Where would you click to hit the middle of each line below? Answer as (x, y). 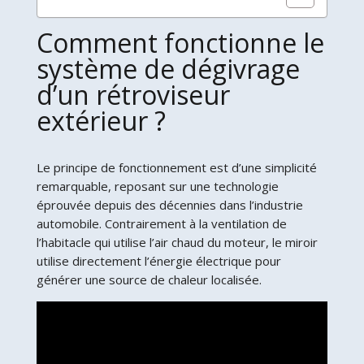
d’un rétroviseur (133, 95)
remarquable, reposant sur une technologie (157, 186)
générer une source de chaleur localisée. (149, 280)
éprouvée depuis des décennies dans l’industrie (169, 205)
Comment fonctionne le (180, 43)
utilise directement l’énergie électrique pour (158, 261)
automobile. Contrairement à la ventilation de (161, 224)
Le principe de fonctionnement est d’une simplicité (176, 168)
